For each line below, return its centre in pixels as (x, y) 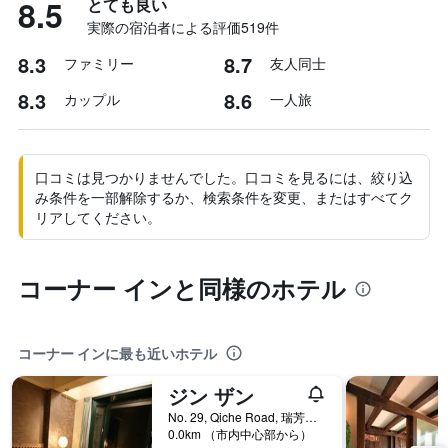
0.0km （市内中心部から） (240, 433)
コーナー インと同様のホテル (182, 288)
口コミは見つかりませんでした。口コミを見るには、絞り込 (224, 177)
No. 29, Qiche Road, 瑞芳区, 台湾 (311, 416)
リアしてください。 (98, 217)
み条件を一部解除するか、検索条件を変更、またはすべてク (224, 197)
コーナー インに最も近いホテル (117, 353)
